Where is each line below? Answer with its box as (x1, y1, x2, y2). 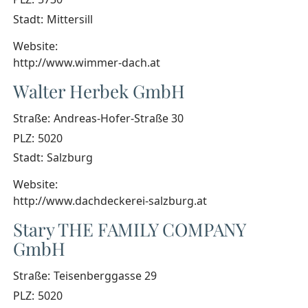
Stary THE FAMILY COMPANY (13, 217, 245, 242)
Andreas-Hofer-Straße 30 (53, 110, 184, 126)
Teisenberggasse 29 (53, 267, 157, 283)
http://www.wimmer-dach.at (13, 54, 160, 70)
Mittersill (46, 12, 93, 27)
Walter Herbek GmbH (13, 78, 185, 103)
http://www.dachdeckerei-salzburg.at (13, 193, 207, 209)
